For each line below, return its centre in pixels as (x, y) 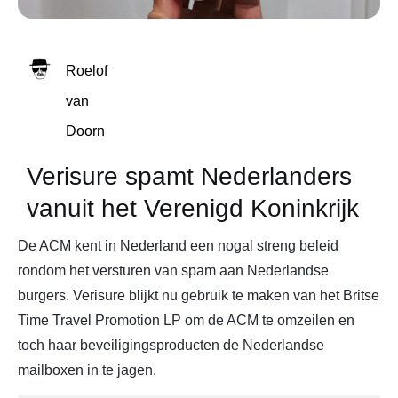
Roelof (87, 70)
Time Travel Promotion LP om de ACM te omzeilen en (186, 320)
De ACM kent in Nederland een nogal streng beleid (178, 245)
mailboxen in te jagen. (87, 370)
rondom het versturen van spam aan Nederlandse (173, 270)
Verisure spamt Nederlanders (189, 176)
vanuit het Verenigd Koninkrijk (193, 208)
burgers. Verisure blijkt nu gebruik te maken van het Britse (199, 295)
